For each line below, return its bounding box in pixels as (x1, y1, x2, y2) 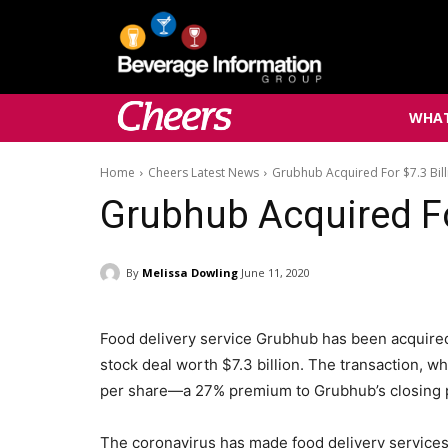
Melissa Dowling (142, 264, 238, 280)
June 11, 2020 (241, 265, 310, 281)
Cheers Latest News (148, 164, 259, 182)
